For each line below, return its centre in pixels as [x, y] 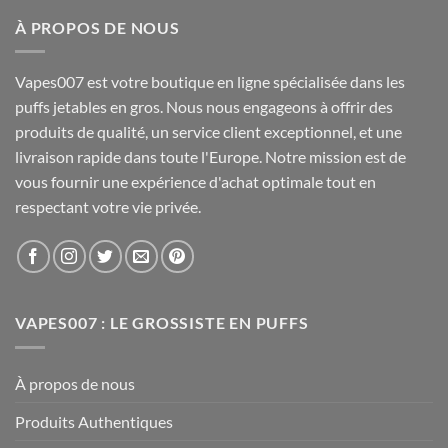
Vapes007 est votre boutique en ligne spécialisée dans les [210, 82]
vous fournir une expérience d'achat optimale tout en [195, 182]
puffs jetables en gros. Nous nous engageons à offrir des [204, 107]
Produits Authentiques [94, 421]
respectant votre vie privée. [108, 207]
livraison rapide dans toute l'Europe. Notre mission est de [210, 157]
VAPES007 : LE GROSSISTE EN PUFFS [162, 323]
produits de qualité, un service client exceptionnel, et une [208, 132]
